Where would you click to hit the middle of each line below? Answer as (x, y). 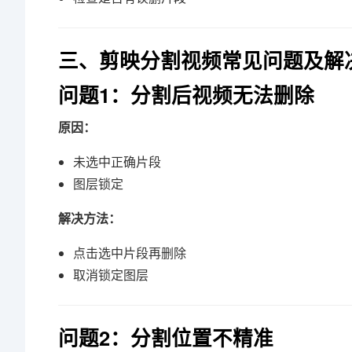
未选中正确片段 (117, 162)
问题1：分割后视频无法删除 (186, 95)
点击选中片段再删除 (130, 253)
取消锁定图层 (111, 275)
